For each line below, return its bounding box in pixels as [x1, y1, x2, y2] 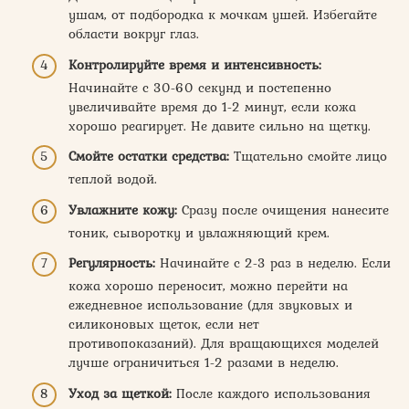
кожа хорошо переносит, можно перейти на [68, 276, 348, 296]
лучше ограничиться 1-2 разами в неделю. [68, 352, 339, 372]
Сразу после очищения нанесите [177, 199, 389, 220]
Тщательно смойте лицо [229, 146, 387, 166]
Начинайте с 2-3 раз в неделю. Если [155, 253, 391, 273]
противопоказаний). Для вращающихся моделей [68, 333, 379, 353]
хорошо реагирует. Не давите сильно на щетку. [68, 115, 371, 136]
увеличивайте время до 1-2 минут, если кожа [68, 96, 356, 117]
